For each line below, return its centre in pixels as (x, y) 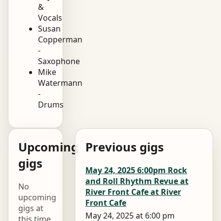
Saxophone (60, 61)
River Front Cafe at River (133, 192)
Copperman (60, 39)
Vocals (51, 18)
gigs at (31, 208)
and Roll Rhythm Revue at (137, 181)
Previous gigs (125, 147)
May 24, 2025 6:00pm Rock (136, 170)
